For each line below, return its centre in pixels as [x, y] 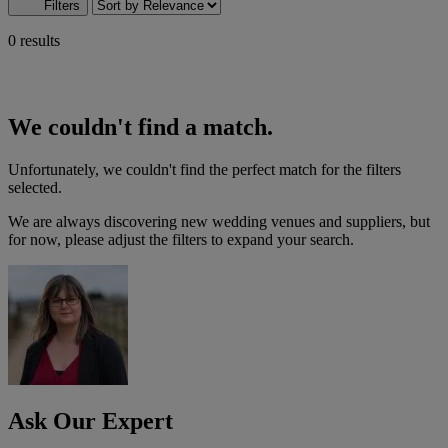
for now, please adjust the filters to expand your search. [181, 239]
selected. [35, 187]
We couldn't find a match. [140, 126]
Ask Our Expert [90, 421]
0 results [34, 40]
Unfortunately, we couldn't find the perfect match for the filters [204, 169]
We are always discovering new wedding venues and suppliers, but [219, 221]
